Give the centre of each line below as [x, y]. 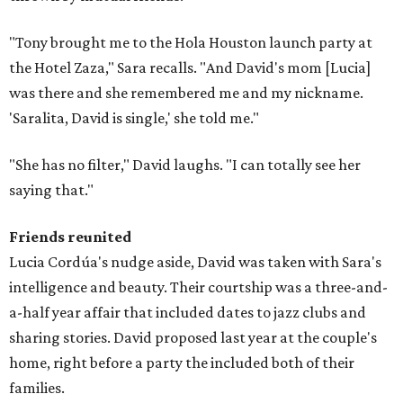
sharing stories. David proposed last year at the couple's [193, 338]
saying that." [51, 190]
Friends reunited [70, 237]
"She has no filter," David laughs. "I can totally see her [185, 165]
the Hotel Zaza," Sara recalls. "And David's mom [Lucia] [190, 68]
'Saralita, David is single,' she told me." [134, 118]
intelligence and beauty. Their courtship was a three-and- [198, 287]
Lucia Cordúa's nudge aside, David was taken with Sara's [195, 262]
